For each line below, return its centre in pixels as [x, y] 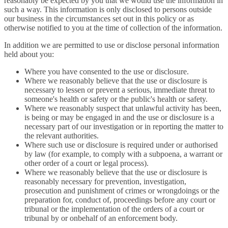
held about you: [29, 54]
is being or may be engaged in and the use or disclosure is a [119, 118]
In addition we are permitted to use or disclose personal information [112, 45]
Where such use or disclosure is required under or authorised [121, 145]
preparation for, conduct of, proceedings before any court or [120, 200]
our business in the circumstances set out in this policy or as [99, 19]
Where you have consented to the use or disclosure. [107, 72]
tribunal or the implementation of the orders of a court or [114, 209]
